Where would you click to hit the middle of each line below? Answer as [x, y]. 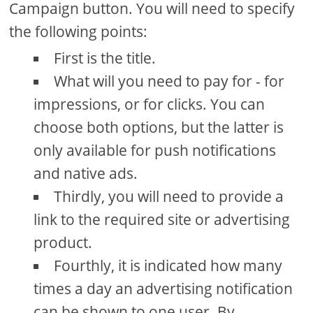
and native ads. [86, 173]
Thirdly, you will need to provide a [169, 196]
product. [63, 242]
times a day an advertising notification [163, 288]
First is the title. [105, 58]
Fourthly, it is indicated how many [168, 265]
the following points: [79, 31]
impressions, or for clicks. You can [150, 104]
